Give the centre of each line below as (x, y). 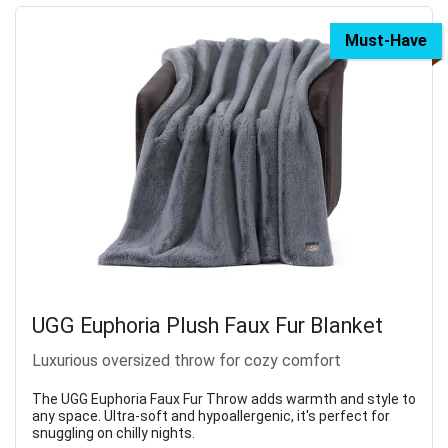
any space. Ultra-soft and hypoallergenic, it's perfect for (211, 416)
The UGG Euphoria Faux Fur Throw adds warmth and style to (224, 399)
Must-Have (386, 41)
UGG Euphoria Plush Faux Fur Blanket (207, 326)
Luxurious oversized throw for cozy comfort (186, 361)
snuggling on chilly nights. (113, 433)
